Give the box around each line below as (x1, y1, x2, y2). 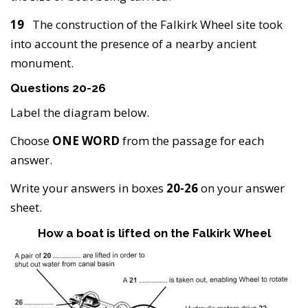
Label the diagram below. (10, 104, 149, 120)
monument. (10, 54, 74, 71)
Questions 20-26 (10, 80, 106, 95)
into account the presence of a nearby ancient (10, 35, 256, 52)
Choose (10, 133, 52, 149)
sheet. (10, 199, 42, 216)
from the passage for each (120, 133, 264, 149)
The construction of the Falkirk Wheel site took (32, 16, 283, 32)
